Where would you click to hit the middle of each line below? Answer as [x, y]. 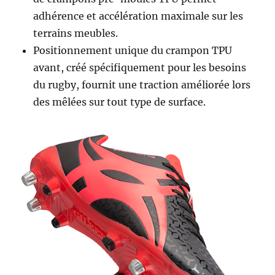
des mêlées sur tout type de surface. [120, 102]
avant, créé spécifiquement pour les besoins [140, 67]
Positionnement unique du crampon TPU [133, 50]
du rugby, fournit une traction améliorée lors [142, 84]
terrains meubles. [76, 33]
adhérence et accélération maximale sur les [138, 16]
